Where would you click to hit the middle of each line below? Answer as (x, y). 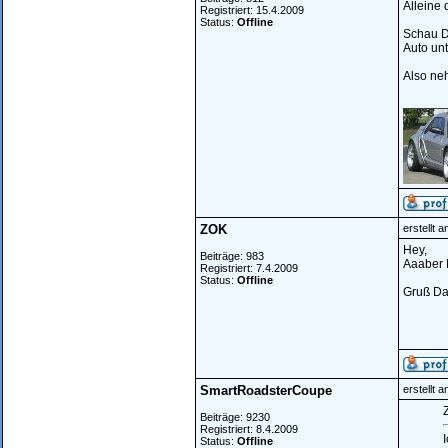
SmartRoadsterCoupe (265, 390)
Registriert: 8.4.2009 (248, 429)
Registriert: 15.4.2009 (251, 10)
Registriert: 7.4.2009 (248, 268)
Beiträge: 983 (231, 256)
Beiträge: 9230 (234, 417)
